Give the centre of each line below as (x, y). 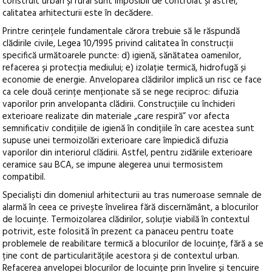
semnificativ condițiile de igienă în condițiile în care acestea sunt (129, 128)
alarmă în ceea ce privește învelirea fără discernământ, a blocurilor (131, 207)
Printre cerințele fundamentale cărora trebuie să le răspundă (121, 31)
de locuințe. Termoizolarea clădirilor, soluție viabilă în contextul (126, 219)
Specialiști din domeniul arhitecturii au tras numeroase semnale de (132, 195)
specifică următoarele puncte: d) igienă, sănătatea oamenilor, (122, 56)
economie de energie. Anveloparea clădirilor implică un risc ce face (132, 80)
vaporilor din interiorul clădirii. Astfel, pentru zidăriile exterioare (128, 153)
